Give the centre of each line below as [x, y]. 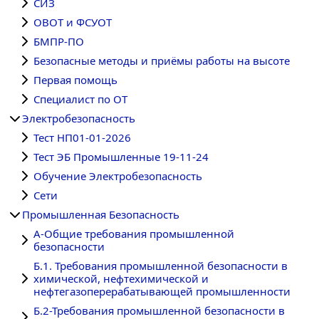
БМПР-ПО [59, 41]
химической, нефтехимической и [121, 278]
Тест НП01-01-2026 [82, 137]
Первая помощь [75, 80]
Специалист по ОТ [80, 99]
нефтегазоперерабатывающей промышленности [162, 291]
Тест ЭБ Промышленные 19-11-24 [121, 157]
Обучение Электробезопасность [118, 176]
